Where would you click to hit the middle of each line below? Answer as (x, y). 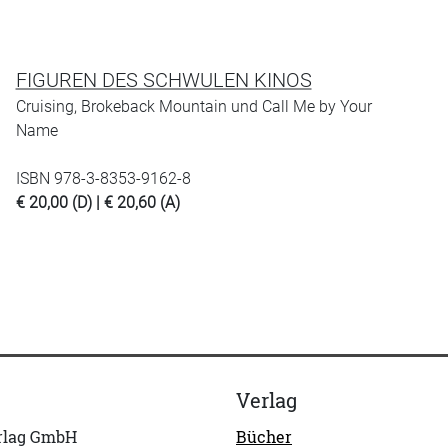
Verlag (266, 400)
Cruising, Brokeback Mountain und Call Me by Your (193, 106)
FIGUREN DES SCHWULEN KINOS (163, 80)
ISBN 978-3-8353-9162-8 (103, 178)
